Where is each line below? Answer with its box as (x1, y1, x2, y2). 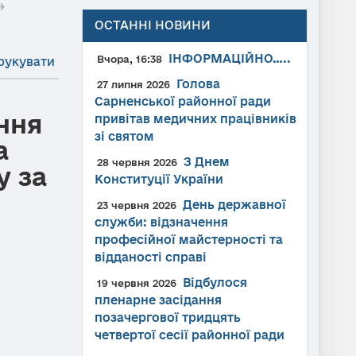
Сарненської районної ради (94, 95, 271, 108)
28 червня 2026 (96, 157, 177, 168)
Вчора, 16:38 (96, 53, 162, 64)
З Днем (183, 155, 230, 168)
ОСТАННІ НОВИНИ (94, 18, 211, 32)
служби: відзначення (94, 215, 228, 229)
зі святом (94, 130, 154, 143)
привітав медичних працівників (94, 112, 296, 126)
